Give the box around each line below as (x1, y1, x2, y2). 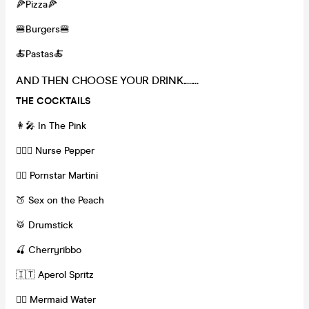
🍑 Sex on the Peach (16, 194, 104, 206)
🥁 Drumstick (16, 219, 73, 231)
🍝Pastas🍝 (16, 48, 63, 60)
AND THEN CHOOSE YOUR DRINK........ (16, 73, 199, 87)
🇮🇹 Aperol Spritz (16, 268, 94, 281)
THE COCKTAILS (16, 94, 90, 107)
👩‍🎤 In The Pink (16, 119, 86, 132)
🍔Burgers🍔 (16, 23, 70, 35)
